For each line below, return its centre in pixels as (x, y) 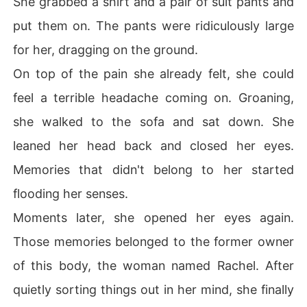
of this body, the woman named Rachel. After (153, 265)
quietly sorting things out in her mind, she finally (153, 289)
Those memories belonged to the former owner (153, 241)
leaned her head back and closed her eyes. (153, 145)
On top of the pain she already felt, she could (153, 73)
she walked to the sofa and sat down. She (153, 121)
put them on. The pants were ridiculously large (153, 25)
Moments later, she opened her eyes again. (153, 217)
